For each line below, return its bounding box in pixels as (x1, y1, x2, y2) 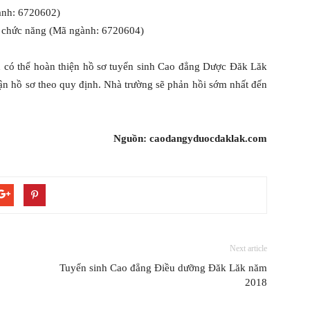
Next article (230, 244, 267, 254)
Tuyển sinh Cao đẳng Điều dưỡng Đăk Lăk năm (60, 262, 267, 274)
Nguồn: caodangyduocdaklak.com (113, 133, 267, 145)
